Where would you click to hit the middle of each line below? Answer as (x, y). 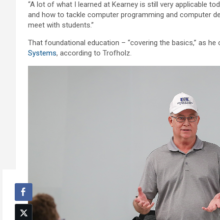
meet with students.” (61, 25)
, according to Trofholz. (94, 53)
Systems (42, 53)
